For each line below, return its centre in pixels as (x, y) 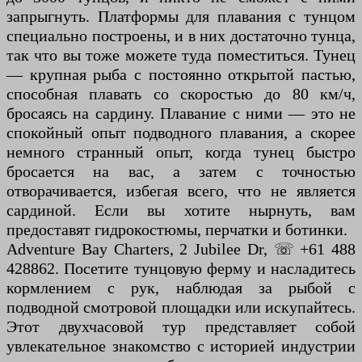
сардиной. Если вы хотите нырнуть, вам (181, 210)
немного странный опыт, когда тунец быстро (181, 152)
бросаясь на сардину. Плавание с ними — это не (181, 114)
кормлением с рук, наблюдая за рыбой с (181, 288)
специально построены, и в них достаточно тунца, (181, 36)
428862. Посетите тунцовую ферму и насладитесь (181, 269)
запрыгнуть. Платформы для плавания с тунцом (181, 17)
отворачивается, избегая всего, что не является (181, 191)
